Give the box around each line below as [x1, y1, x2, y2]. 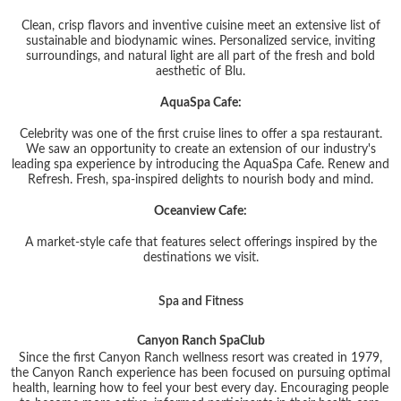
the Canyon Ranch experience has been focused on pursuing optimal [11, 366, 390, 380]
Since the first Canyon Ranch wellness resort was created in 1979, [19, 351, 382, 364]
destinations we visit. [142, 251, 259, 264]
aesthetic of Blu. [156, 64, 245, 78]
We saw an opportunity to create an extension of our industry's [25, 142, 376, 156]
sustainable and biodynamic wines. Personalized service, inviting [26, 34, 375, 47]
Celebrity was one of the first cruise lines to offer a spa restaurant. [19, 127, 382, 141]
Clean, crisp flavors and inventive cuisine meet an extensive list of [21, 19, 380, 32]
